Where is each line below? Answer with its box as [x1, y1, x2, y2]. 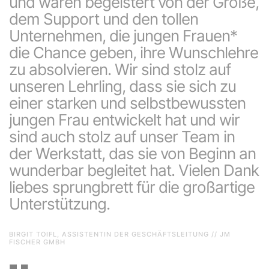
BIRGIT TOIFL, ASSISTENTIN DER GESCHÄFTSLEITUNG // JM [9, 230, 231, 239]
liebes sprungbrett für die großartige [9, 178, 255, 197]
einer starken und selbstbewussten [9, 94, 246, 113]
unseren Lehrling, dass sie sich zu [9, 77, 236, 96]
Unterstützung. [9, 195, 110, 214]
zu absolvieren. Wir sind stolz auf [9, 60, 231, 79]
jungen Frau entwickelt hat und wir [9, 110, 240, 130]
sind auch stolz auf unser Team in [9, 127, 235, 147]
